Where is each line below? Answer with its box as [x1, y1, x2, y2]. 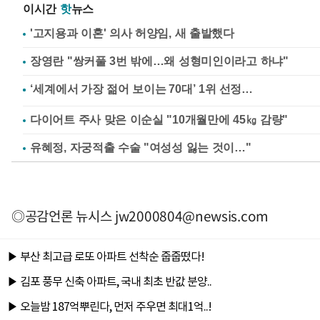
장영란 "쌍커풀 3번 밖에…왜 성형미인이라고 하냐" [30, 55, 289, 68]
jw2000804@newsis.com [115, 206, 269, 226]
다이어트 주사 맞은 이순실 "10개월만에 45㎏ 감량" [30, 114, 288, 126]
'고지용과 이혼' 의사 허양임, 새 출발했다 [30, 27, 234, 40]
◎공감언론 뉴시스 [11, 206, 115, 226]
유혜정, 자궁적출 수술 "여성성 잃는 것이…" [30, 141, 251, 154]
